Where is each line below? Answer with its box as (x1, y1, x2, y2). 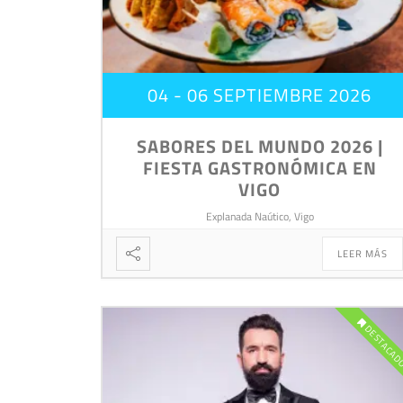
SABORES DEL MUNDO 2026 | (136, 132, 383, 161)
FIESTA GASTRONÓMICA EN (142, 154, 377, 183)
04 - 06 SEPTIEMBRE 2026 (148, 81, 372, 110)
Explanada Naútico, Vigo (205, 208, 314, 226)
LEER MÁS (337, 246, 389, 262)
